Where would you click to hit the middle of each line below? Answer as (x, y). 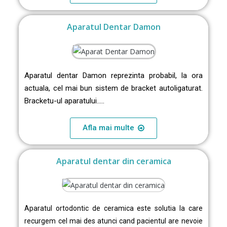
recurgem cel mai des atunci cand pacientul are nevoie (113, 221)
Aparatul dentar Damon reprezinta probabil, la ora (113, 75)
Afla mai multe (108, 128)
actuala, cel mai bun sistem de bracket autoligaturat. (113, 88)
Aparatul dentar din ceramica (113, 161)
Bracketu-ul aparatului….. (65, 101)
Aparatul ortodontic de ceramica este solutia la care (113, 209)
